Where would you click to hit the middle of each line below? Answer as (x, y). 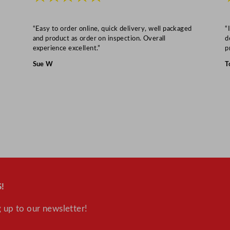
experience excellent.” (66, 48)
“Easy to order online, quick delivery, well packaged (112, 28)
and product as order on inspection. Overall (99, 38)
